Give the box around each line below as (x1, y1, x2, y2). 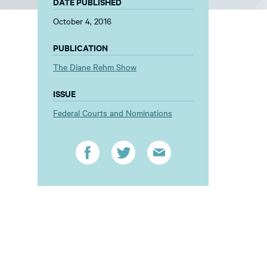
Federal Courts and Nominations (53, 107, 172, 119)
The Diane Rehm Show (53, 61, 136, 73)
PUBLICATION (53, 41, 108, 54)
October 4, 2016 (53, 15, 111, 27)
